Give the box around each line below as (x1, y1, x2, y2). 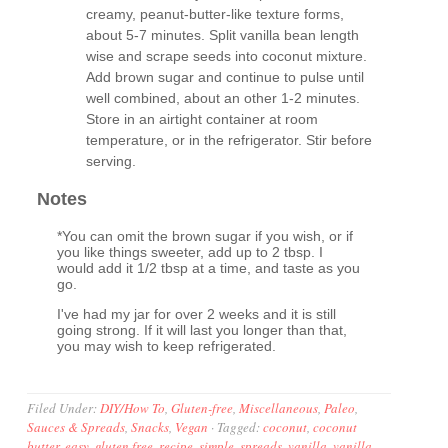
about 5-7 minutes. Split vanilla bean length (86, 26, 360, 43)
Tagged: (217, 417, 264, 436)
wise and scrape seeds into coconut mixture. (86, 47, 368, 64)
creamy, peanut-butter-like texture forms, (86, 5, 345, 22)
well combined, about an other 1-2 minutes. (86, 89, 361, 106)
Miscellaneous (239, 398, 319, 417)
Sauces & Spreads (27, 417, 126, 436)
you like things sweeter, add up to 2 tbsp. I (57, 243, 324, 260)
